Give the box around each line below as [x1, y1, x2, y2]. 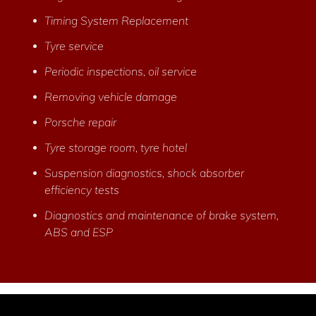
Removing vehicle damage [44, 90, 177, 104]
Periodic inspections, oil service [44, 64, 197, 78]
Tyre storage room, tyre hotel [44, 140, 187, 154]
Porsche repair [44, 115, 116, 129]
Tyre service [44, 39, 104, 53]
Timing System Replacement [44, 13, 188, 28]
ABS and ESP [44, 225, 113, 239]
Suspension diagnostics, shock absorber [44, 166, 244, 180]
